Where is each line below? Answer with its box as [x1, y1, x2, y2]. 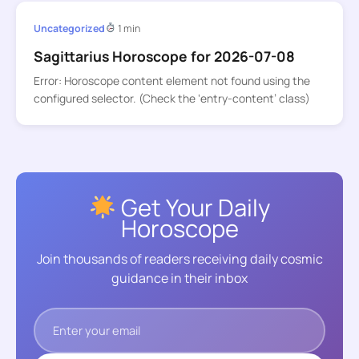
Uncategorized [33, 21, 105, 35]
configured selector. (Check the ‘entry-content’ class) [33, 91, 310, 107]
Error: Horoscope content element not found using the [33, 73, 310, 89]
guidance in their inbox [111, 269, 248, 288]
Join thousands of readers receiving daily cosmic [36, 250, 323, 268]
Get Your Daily [115, 191, 270, 224]
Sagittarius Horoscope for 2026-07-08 [33, 46, 295, 66]
